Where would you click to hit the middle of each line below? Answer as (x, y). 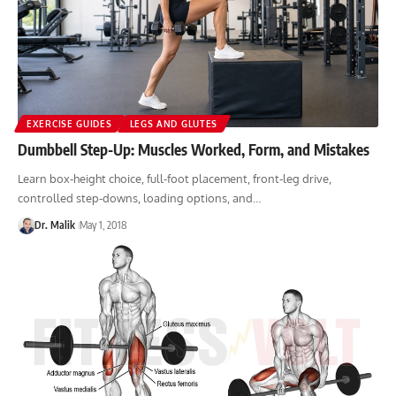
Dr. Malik (54, 225)
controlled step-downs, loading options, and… (139, 198)
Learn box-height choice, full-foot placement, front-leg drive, (175, 178)
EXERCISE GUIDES (69, 123)
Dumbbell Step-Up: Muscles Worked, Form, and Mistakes (194, 149)
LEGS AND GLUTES (173, 123)
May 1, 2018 (103, 225)
